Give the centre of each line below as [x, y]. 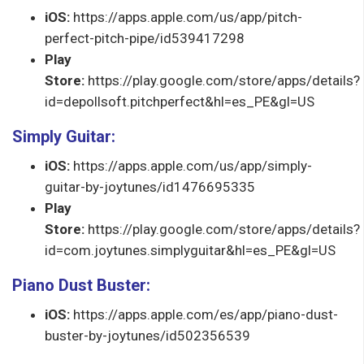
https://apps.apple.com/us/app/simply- [193, 166]
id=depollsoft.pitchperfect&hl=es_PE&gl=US [180, 102]
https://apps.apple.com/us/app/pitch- [188, 17]
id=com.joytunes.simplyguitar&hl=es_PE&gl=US [190, 251]
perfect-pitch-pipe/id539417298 [145, 39]
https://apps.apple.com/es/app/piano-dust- [206, 315]
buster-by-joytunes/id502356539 [147, 336]
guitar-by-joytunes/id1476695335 [150, 187]
